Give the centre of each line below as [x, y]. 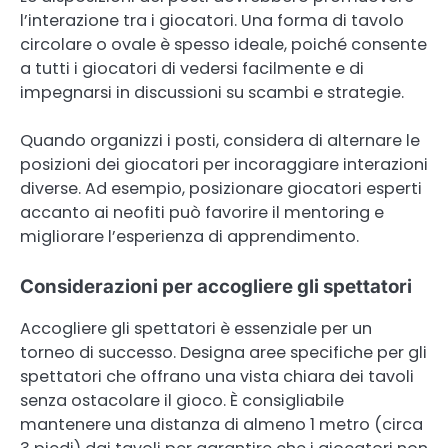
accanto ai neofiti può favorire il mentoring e [202, 213]
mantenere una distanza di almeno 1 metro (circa [221, 425]
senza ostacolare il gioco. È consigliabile [182, 401]
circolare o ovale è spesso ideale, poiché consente [223, 45]
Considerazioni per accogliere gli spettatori [216, 287]
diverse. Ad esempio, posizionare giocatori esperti [221, 189]
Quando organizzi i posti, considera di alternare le [220, 141]
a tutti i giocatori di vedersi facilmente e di [192, 69]
